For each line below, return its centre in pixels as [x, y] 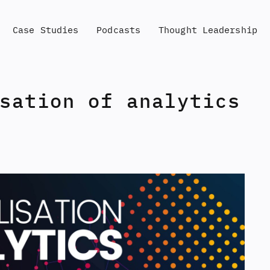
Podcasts [119, 30]
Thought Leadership [208, 30]
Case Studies [46, 30]
